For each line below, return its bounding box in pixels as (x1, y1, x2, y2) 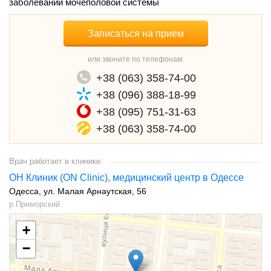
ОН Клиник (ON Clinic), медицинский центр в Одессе (9, 172, 244, 183)
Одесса (9, 186, 39, 196)
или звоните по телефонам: (87, 54, 184, 64)
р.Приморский (9, 199, 60, 209)
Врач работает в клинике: (9, 156, 103, 166)
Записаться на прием (87, 28, 184, 39)
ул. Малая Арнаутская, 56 (44, 186, 146, 196)
